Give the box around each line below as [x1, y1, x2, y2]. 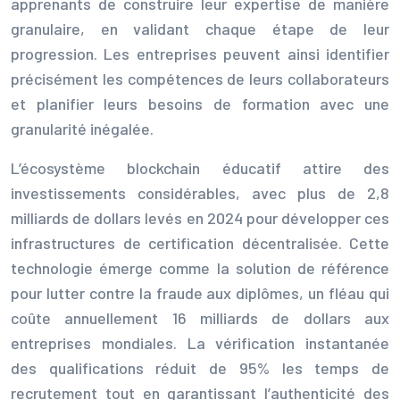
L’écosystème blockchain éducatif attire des [11, 157, 389, 178]
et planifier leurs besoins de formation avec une [11, 93, 389, 113]
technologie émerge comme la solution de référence [11, 257, 389, 278]
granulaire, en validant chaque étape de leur [11, 18, 389, 38]
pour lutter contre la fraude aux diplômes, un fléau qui [11, 282, 389, 303]
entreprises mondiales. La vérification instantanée [11, 332, 389, 353]
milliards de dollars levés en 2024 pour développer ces [11, 207, 389, 228]
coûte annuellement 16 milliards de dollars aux [11, 307, 389, 328]
